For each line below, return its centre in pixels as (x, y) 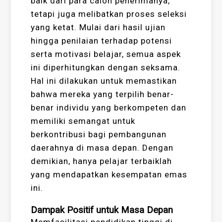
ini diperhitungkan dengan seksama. (106, 68)
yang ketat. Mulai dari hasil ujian (98, 28)
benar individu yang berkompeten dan (109, 108)
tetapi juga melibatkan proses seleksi (109, 14)
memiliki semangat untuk (83, 121)
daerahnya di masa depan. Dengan (102, 148)
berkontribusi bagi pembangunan (99, 135)
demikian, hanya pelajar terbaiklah (102, 161)
